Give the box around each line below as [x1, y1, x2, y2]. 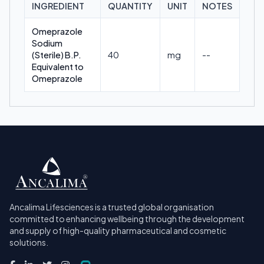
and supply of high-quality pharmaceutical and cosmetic [9, 225, 226, 236]
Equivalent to [32, 61, 84, 72]
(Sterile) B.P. [32, 49, 81, 60]
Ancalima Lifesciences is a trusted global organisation [9, 202, 214, 212]
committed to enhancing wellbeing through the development [9, 213, 245, 224]
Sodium [32, 38, 62, 48]
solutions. [9, 237, 48, 247]
